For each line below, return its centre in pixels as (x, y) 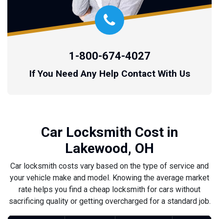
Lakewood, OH (109, 148)
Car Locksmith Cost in (109, 132)
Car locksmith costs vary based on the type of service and (109, 166)
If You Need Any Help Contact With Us (109, 73)
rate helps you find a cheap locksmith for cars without (109, 189)
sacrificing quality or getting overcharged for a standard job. (109, 201)
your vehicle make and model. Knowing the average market (109, 177)
